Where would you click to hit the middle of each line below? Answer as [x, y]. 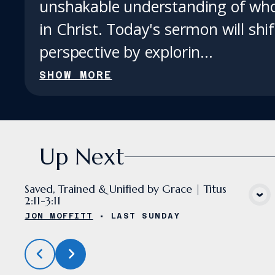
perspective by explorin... [126, 52]
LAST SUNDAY [146, 215]
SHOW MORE [76, 75]
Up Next [82, 157]
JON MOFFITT [59, 215]
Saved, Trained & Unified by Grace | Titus [126, 189]
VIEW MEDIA [151, 204]
